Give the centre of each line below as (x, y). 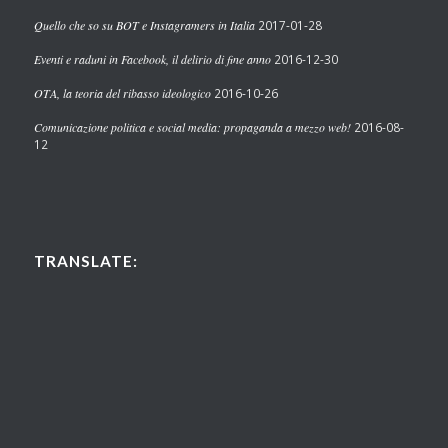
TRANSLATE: (85, 261)
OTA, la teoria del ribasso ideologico (122, 93)
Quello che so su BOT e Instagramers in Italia (144, 25)
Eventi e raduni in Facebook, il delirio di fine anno (152, 59)
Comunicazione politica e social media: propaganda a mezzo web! (192, 127)
